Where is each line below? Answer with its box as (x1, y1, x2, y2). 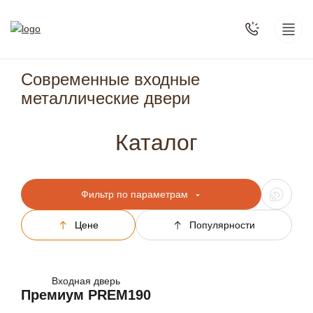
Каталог (115, 130, 198, 155)
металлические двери (21, 89, 190, 108)
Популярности (189, 219, 255, 231)
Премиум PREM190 (21, 287, 151, 303)
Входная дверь (52, 275, 120, 286)
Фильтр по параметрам (80, 189, 194, 200)
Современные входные (21, 70, 200, 89)
